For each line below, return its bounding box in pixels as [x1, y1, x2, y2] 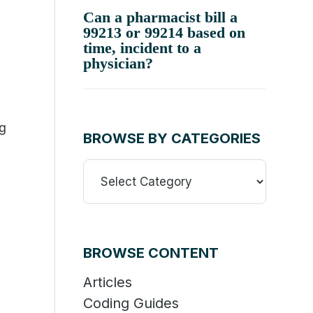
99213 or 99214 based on [83, 24, 246, 41]
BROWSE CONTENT [83, 245, 219, 261]
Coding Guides [83, 295, 180, 312]
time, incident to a [83, 39, 202, 57]
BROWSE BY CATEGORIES [83, 130, 261, 147]
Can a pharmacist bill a [83, 8, 238, 26]
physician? [83, 54, 154, 72]
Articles [83, 274, 133, 291]
